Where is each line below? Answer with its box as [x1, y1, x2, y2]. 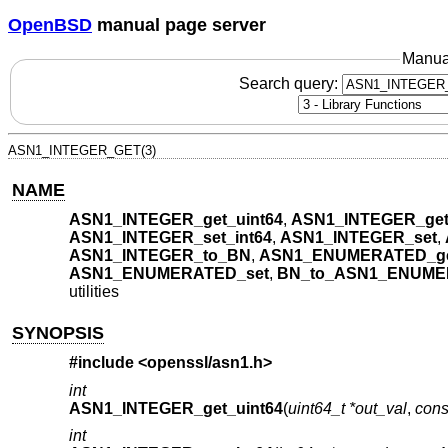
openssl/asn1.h [146, 354, 263, 372]
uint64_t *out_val [287, 399, 407, 417]
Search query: [238, 74, 342, 92]
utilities [68, 283, 119, 301]
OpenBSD [8, 14, 92, 35]
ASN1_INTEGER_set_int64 [68, 229, 272, 247]
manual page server [92, 14, 266, 35]
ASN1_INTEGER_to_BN [68, 247, 251, 265]
